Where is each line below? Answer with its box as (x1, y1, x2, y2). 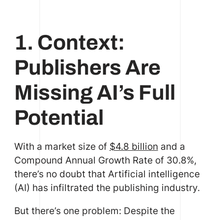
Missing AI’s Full (14, 81, 175, 105)
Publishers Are (14, 56, 161, 80)
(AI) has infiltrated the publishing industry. (14, 182, 200, 194)
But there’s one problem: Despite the (14, 205, 175, 217)
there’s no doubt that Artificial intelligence (14, 168, 200, 180)
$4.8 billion (109, 140, 158, 153)
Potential (14, 106, 104, 130)
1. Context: (14, 31, 125, 55)
